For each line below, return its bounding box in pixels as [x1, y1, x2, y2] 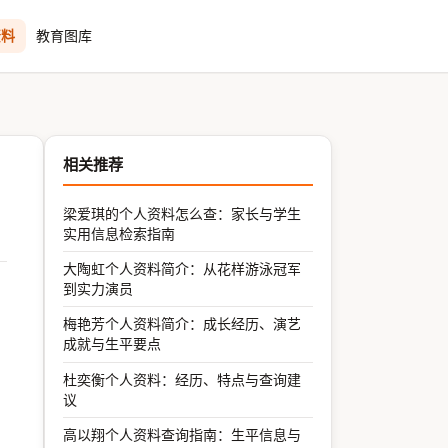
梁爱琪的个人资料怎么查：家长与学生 [63, 203, 302, 223]
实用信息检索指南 [63, 223, 176, 243]
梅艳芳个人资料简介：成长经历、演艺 [63, 314, 302, 334]
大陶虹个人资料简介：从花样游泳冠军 [63, 258, 302, 278]
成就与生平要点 [63, 334, 162, 354]
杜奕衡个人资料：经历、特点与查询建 [63, 369, 302, 389]
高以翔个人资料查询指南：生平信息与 [63, 425, 302, 445]
